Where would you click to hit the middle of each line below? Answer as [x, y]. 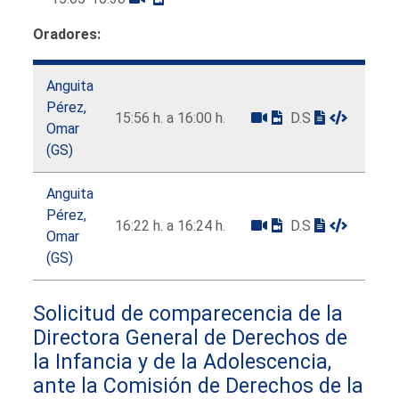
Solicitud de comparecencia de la [188, 313]
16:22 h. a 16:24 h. [171, 225]
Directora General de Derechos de [191, 337]
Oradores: [67, 34]
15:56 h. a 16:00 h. [171, 118]
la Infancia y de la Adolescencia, [183, 361]
